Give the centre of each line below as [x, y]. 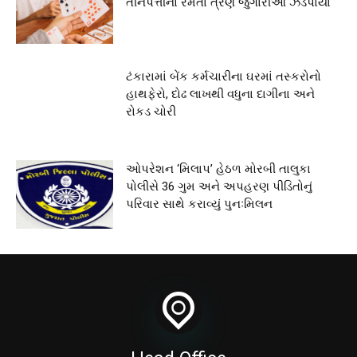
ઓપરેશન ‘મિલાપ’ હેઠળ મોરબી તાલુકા [219, 169]
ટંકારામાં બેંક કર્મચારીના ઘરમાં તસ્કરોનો [224, 77]
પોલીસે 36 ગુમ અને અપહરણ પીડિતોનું [220, 187]
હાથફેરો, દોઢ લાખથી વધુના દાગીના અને [221, 94]
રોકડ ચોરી [151, 112]
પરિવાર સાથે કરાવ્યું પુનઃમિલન [200, 204]
